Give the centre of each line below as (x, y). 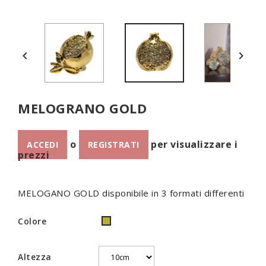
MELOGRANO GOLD (82, 108)
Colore (32, 221)
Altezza (35, 257)
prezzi (35, 155)
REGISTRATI (113, 145)
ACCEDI (42, 145)
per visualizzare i (193, 144)
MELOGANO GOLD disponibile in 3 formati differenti (131, 193)
